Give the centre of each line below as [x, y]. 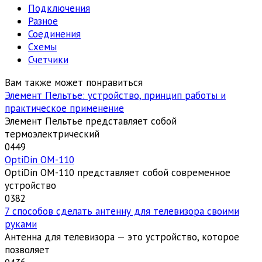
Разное [43, 21]
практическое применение [64, 108]
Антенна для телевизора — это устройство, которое [122, 237]
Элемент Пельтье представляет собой [91, 121]
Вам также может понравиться [74, 82]
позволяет [27, 249]
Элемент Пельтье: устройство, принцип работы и [115, 95]
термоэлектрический [52, 134]
